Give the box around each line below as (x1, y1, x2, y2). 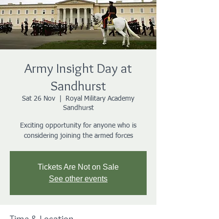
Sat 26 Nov (22, 95, 55, 102)
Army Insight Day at (24, 60, 132, 76)
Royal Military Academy (66, 95, 134, 102)
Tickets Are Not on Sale (38, 163, 119, 171)
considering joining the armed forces (23, 132, 133, 139)
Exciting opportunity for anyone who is (20, 122, 136, 129)
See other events (49, 175, 108, 183)
